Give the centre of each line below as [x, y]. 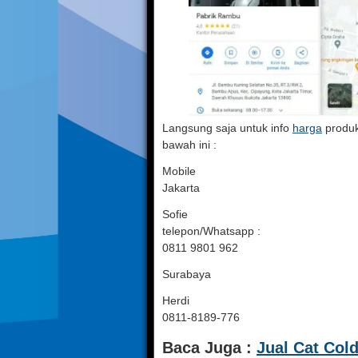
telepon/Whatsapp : [211, 231]
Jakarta [181, 188]
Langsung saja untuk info [227, 128]
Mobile [179, 171]
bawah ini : [189, 145]
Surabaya [187, 274]
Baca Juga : [209, 348]
